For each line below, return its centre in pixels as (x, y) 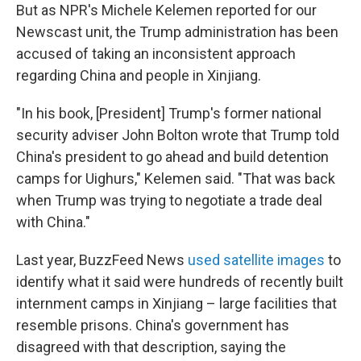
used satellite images (256, 260)
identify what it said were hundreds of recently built (180, 282)
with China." (53, 222)
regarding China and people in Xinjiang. (139, 75)
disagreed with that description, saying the (151, 347)
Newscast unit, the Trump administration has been (177, 32)
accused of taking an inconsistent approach (156, 54)
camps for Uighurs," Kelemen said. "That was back (176, 178)
